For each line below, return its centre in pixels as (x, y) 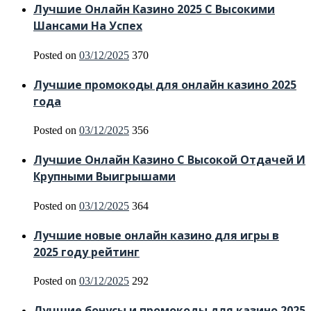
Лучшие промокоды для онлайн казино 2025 (165, 84)
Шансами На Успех (88, 26)
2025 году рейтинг (86, 252)
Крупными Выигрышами (104, 177)
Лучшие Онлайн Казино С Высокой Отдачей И (169, 160)
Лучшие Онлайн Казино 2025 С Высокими (154, 9)
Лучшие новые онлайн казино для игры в (156, 235)
